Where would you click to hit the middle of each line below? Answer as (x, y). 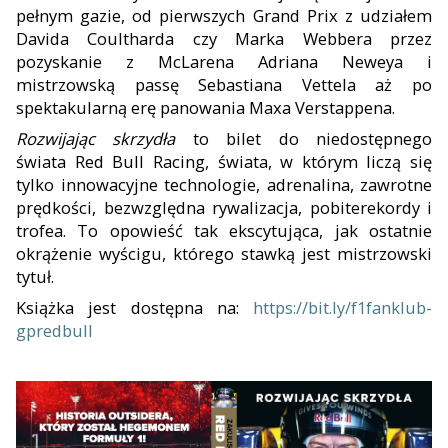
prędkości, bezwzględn (106, 207)
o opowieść (135, 230)
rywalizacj (246, 207)
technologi (202, 184)
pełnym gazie (69, 15)
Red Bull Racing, (142, 161)
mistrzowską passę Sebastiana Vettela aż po (224, 84)
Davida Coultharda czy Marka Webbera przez (224, 38)
